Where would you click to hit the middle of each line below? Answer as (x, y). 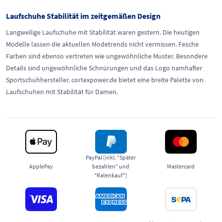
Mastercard (181, 166)
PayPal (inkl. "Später (111, 157)
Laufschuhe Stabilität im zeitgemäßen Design (83, 16)
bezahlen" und (111, 166)
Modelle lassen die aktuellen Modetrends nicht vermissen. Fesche (102, 44)
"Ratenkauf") (111, 175)
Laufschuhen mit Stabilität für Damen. (62, 92)
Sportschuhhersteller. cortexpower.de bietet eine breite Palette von (105, 80)
